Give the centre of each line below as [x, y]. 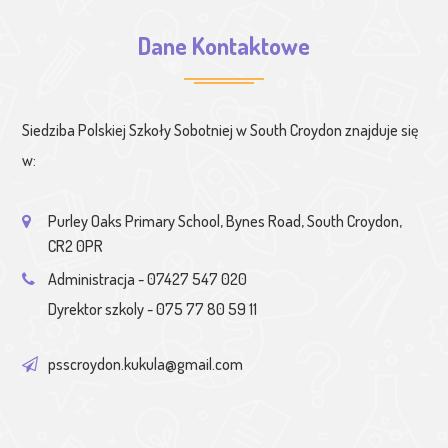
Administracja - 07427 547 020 [148, 278]
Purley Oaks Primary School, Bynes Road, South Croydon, [225, 220]
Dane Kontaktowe [224, 45]
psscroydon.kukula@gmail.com [146, 363]
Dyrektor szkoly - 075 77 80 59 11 [153, 308]
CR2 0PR [76, 245]
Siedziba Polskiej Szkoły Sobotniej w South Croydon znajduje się [220, 129]
